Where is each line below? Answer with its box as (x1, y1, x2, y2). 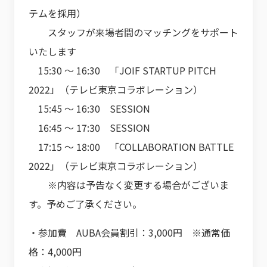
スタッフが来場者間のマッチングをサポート (29, 25, 238, 39)
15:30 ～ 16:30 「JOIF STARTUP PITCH (29, 63, 216, 77)
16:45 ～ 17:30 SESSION (29, 120, 150, 135)
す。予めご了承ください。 (29, 197, 142, 211)
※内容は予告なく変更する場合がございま (29, 178, 229, 192)
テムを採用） (29, 6, 86, 20)
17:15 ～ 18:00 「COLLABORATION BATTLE (29, 139, 234, 154)
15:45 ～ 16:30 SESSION (29, 101, 150, 116)
